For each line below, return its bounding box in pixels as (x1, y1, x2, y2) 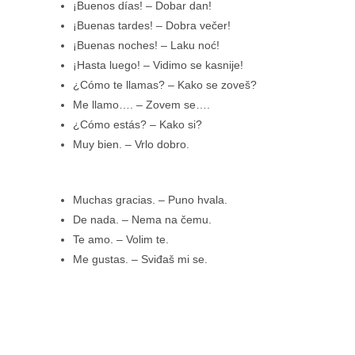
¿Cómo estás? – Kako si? (73, 117, 202, 131)
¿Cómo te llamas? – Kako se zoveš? (73, 78, 257, 91)
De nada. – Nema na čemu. (73, 212, 212, 226)
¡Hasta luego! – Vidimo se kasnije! (73, 58, 243, 71)
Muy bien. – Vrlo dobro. (73, 137, 189, 151)
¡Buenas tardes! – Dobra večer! (73, 18, 231, 32)
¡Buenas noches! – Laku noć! (73, 38, 219, 52)
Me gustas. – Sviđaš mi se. (73, 252, 208, 265)
